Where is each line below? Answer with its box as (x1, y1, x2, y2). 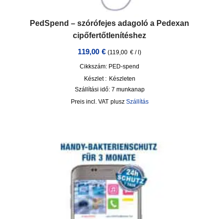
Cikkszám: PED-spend (80, 63, 139, 70)
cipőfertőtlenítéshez (73, 31, 146, 40)
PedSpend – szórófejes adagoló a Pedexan (30, 19, 189, 27)
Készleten (109, 75, 135, 82)
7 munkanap (111, 86, 145, 93)
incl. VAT (86, 98, 109, 105)
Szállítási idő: (74, 86, 111, 93)
